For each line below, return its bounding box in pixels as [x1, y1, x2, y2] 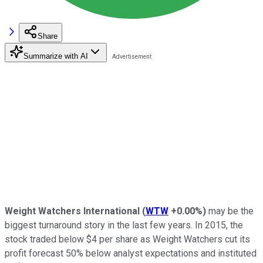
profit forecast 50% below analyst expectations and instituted [5, 247, 257, 259]
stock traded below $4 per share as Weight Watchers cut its [5, 233, 250, 245]
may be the [206, 205, 254, 217]
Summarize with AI [23, 51, 88, 60]
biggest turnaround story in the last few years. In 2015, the [5, 219, 243, 231]
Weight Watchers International [5, 205, 140, 217]
